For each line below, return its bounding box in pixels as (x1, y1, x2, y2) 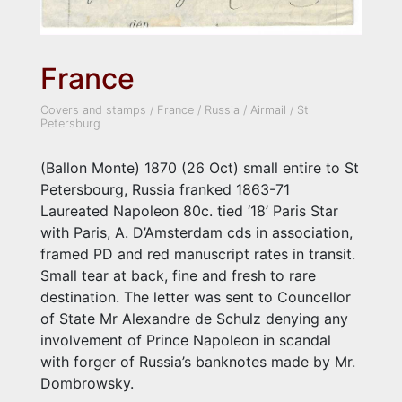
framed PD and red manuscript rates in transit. (40, 244, 355, 263)
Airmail (250, 102, 286, 117)
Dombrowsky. (40, 373, 134, 392)
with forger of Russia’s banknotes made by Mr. (40, 352, 355, 371)
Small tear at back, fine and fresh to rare (40, 266, 316, 284)
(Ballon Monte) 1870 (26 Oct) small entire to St (40, 158, 359, 177)
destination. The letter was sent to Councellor (40, 287, 351, 306)
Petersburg (40, 116, 100, 130)
